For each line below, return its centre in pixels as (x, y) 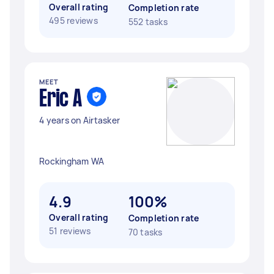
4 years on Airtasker (80, 120)
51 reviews (70, 231)
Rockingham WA (72, 161)
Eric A (61, 100)
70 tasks (145, 232)
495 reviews (73, 20)
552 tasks (148, 22)
